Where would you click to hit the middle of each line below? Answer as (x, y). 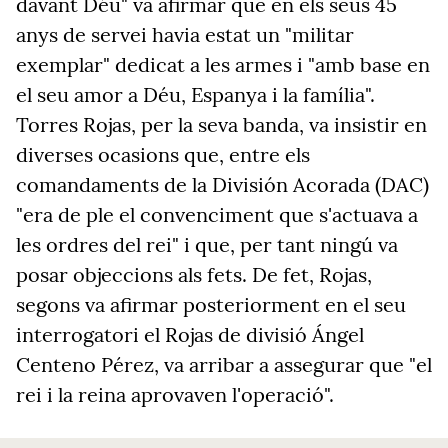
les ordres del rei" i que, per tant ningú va (207, 244)
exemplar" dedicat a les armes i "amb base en (223, 64)
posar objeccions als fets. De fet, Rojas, (194, 274)
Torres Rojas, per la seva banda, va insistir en (221, 124)
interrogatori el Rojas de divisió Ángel (190, 334)
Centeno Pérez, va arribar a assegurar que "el (224, 364)
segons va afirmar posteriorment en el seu (211, 304)
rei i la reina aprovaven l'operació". (175, 394)
